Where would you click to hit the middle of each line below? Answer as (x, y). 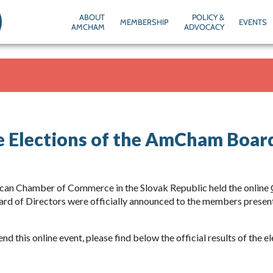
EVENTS (253, 22)
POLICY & (208, 17)
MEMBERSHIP (144, 22)
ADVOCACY (204, 27)
